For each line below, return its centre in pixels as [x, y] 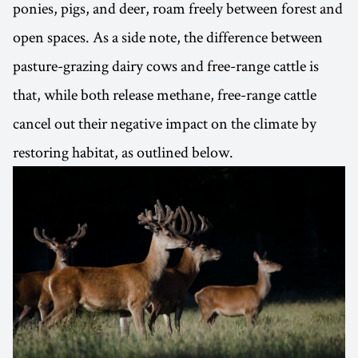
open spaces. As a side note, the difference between [168, 37]
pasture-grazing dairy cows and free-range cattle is [166, 66]
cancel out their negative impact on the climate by [165, 123]
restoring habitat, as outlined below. [123, 152]
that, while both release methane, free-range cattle [165, 95]
